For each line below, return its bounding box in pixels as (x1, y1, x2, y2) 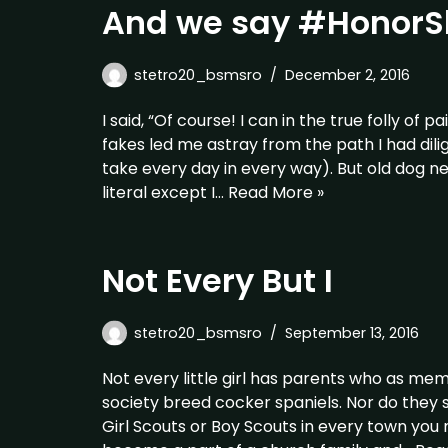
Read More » (228, 181, 324, 204)
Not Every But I (102, 258, 341, 303)
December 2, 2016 (285, 65, 410, 85)
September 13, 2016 (285, 323, 419, 343)
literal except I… (102, 181, 228, 204)
